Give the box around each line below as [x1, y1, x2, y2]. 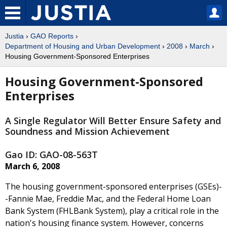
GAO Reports [30, 32, 73, 40]
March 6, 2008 [5, 161, 60, 172]
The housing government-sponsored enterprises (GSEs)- [5, 181, 222, 193]
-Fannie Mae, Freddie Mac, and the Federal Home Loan [5, 193, 211, 205]
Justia [5, 32, 24, 40]
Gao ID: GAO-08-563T [5, 148, 98, 161]
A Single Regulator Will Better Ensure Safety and [5, 115, 221, 127]
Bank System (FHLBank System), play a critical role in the [5, 205, 219, 217]
